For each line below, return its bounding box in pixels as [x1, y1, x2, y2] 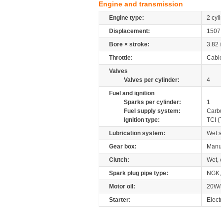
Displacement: [109, 28, 150, 35]
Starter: [109, 196, 131, 203]
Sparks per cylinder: [124, 99, 181, 106]
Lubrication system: [109, 130, 165, 137]
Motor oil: [109, 183, 135, 190]
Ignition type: [124, 116, 160, 123]
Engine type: [109, 14, 144, 21]
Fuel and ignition [109, 90, 154, 97]
